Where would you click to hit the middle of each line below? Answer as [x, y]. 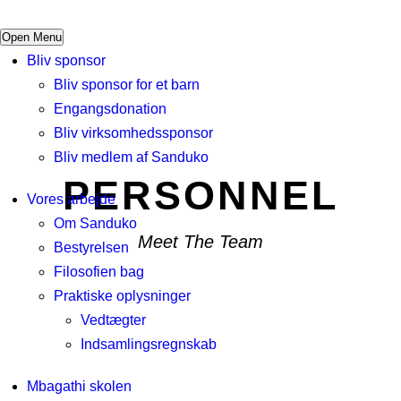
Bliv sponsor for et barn [127, 85]
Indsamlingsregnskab [149, 344]
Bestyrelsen [91, 247]
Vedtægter [113, 320]
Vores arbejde [71, 199]
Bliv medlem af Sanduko [131, 157]
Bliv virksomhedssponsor [133, 133]
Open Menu [32, 37]
